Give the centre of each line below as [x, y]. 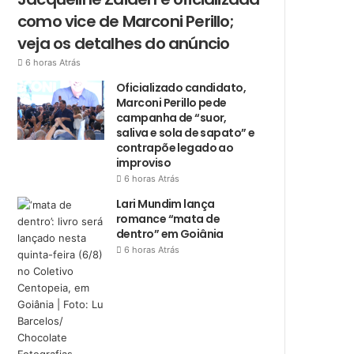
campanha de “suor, [171, 118]
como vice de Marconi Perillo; [126, 21]
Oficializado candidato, [181, 88]
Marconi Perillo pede [171, 103]
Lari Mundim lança [166, 204]
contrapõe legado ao [175, 148]
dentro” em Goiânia [170, 234]
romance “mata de [168, 219]
